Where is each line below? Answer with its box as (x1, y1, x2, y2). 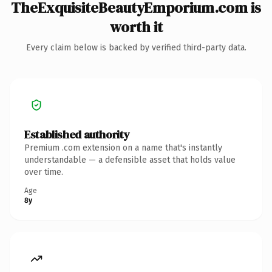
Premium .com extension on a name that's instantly (24, 142, 222, 153)
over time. (24, 166, 63, 177)
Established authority (24, 126, 130, 142)
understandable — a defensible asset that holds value (24, 154, 236, 165)
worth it (109, 16, 163, 37)
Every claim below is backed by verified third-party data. (25, 42, 246, 53)
